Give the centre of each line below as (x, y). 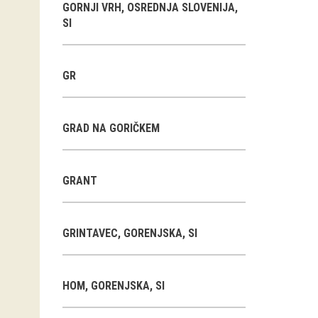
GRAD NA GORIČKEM (111, 128)
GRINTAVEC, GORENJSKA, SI (130, 233)
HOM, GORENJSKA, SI (114, 286)
